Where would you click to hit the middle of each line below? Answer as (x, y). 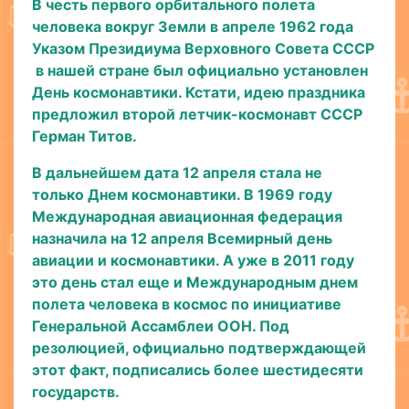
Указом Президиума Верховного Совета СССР (203, 49)
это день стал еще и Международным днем (195, 283)
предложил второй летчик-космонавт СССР (197, 115)
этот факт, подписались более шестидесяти (198, 370)
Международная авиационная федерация (187, 217)
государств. (76, 392)
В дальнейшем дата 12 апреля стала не (177, 173)
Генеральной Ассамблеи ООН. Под (161, 326)
